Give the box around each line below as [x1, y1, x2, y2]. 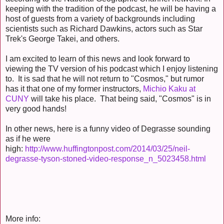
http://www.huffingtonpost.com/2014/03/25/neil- [25, 144, 190, 153]
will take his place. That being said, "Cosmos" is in [29, 94, 211, 103]
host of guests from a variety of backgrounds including [5, 14, 195, 23]
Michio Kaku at [143, 84, 195, 93]
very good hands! [5, 104, 66, 113]
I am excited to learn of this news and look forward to [5, 54, 190, 63]
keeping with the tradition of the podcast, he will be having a [5, 4, 216, 13]
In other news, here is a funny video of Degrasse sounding [5, 124, 210, 133]
